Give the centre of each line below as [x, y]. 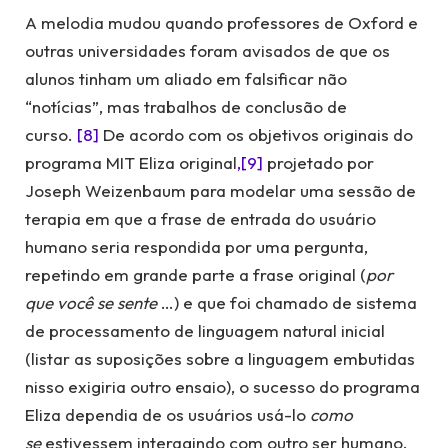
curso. [51, 134]
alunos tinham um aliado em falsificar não [186, 78]
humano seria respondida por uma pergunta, [196, 246]
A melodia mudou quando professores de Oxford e [221, 22]
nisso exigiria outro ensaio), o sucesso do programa [222, 386]
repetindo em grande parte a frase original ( [195, 274]
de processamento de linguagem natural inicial [205, 330]
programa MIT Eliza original [131, 162]
